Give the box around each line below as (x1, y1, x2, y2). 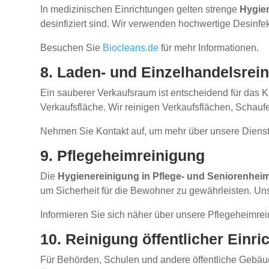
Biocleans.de (103, 43, 159, 53)
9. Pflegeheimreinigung (40, 147, 205, 165)
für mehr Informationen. (159, 43, 259, 53)
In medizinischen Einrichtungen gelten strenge (40, 4, 240, 15)
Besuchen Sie (40, 43, 103, 53)
